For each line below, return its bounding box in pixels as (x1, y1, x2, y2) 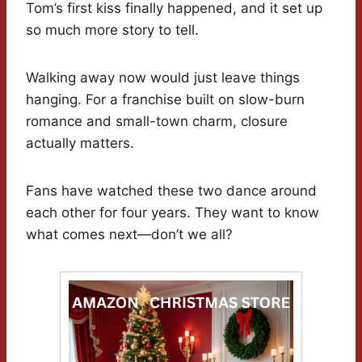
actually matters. (26, 135, 134, 152)
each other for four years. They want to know (26, 204, 319, 221)
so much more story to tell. (26, 22, 199, 39)
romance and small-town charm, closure (26, 113, 288, 130)
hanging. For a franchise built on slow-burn (26, 91, 305, 108)
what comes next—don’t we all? (26, 226, 233, 243)
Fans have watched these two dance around (26, 183, 317, 200)
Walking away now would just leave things (26, 69, 300, 86)
